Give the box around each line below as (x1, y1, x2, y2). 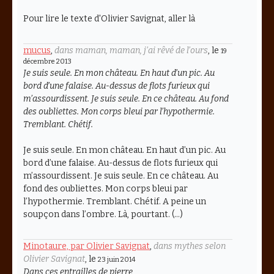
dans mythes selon (154, 240, 226, 251)
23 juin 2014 (98, 255, 135, 264)
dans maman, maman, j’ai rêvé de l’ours (54, 45, 208, 56)
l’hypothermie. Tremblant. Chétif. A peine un (23, 196, 206, 207)
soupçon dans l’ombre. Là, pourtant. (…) (23, 209, 183, 220)
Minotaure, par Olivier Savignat (23, 240, 150, 251)
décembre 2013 (23, 57, 72, 65)
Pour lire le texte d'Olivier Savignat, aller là (23, 13, 195, 24)
